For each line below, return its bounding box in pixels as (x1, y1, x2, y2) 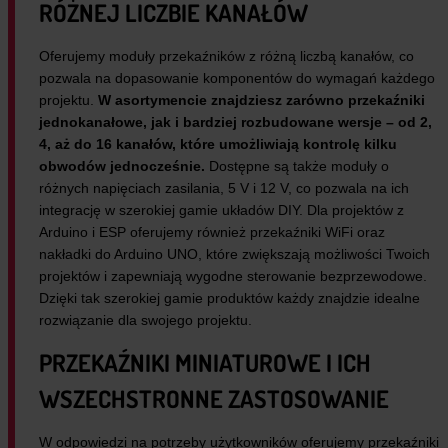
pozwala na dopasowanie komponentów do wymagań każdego (39, 69, 435, 86)
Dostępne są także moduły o (209, 157, 389, 174)
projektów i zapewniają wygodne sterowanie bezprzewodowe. (39, 267, 427, 284)
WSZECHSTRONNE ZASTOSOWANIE (39, 382, 389, 414)
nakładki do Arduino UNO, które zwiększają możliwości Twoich (39, 245, 430, 262)
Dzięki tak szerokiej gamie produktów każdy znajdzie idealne (39, 289, 420, 306)
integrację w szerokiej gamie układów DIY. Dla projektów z (39, 201, 404, 218)
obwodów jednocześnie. (39, 157, 209, 174)
